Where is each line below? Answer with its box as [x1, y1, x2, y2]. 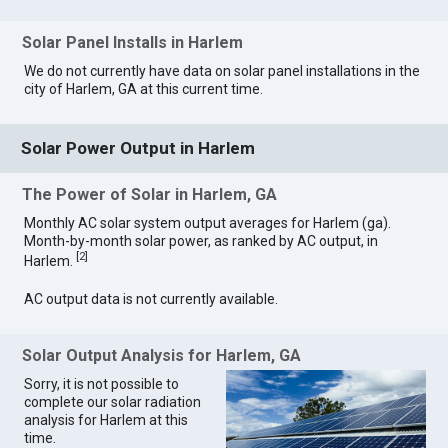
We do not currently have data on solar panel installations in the [24, 63, 421, 80]
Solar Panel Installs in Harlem [22, 33, 244, 53]
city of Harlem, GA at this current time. [24, 81, 264, 98]
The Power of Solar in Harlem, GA [22, 185, 278, 205]
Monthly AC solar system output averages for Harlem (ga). [24, 215, 392, 232]
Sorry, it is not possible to [24, 376, 180, 393]
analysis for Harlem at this [24, 412, 189, 429]
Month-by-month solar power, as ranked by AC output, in [24, 233, 379, 250]
